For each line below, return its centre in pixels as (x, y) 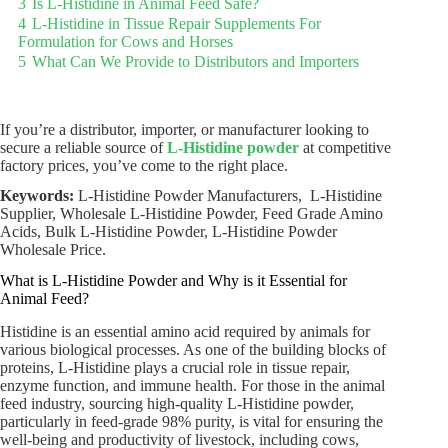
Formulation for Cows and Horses (125, 41)
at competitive (345, 147)
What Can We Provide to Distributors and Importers (195, 61)
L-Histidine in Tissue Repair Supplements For (176, 23)
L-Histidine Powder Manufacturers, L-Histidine (230, 196)
